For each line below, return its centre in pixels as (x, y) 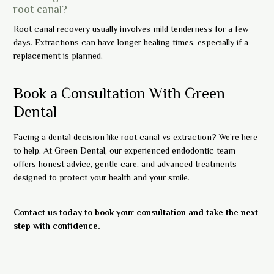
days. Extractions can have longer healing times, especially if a (131, 43)
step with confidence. (57, 226)
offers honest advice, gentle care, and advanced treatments (125, 164)
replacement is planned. (58, 56)
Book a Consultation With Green (120, 94)
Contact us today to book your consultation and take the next (136, 213)
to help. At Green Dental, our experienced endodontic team (125, 150)
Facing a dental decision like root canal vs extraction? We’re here (136, 137)
